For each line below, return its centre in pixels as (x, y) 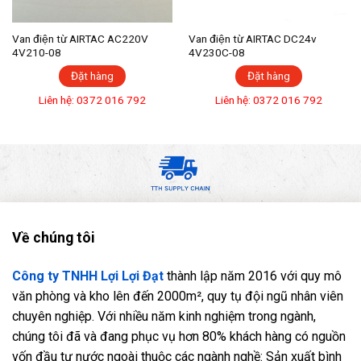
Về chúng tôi (54, 238)
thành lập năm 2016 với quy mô (253, 276)
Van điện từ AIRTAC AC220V (80, 39)
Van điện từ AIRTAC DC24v (236, 39)
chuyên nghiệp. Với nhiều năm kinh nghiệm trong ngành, (164, 316)
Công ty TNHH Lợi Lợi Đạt (88, 276)
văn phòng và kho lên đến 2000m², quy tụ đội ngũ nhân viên (178, 296)
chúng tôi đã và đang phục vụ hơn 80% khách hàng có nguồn (179, 336)
